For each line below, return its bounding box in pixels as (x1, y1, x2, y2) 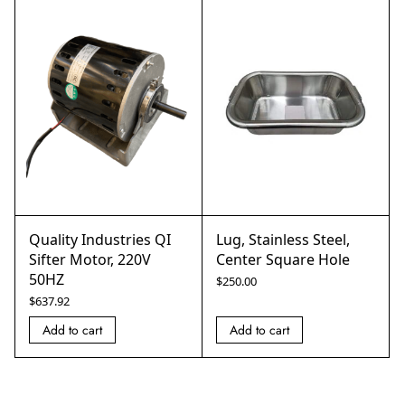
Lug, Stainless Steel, (216, 230, 350, 250)
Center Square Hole (216, 250, 350, 270)
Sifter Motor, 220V (29, 250, 151, 270)
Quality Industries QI (29, 230, 171, 250)
